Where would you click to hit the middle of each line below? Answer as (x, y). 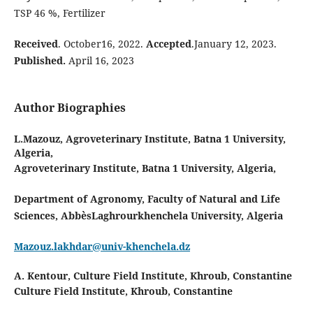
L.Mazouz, (39, 139)
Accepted (168, 44)
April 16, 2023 (100, 61)
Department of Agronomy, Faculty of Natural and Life (147, 199)
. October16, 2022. (102, 44)
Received (36, 44)
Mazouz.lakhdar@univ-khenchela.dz (102, 247)
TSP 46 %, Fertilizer (59, 13)
